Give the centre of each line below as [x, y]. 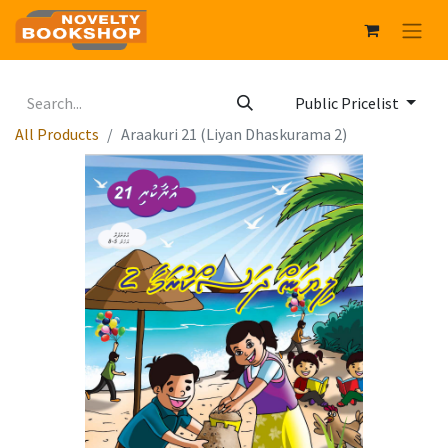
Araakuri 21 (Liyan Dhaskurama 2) [234, 134]
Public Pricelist [349, 103]
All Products [57, 134]
